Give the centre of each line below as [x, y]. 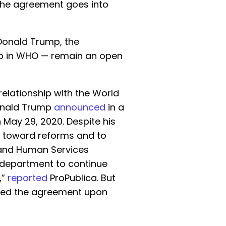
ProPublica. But [81, 178]
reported [27, 178]
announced [80, 107]
